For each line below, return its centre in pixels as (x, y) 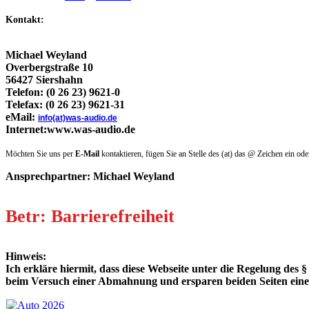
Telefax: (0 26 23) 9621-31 (65, 104)
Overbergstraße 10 (49, 67)
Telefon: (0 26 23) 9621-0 (63, 92)
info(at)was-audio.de (78, 118)
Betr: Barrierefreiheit (90, 216)
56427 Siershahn (44, 79)
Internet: (26, 129)
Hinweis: (26, 256)
